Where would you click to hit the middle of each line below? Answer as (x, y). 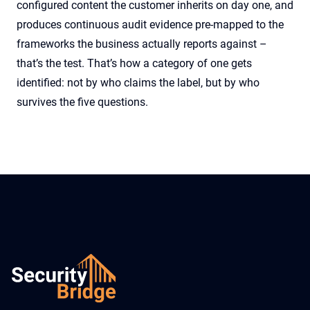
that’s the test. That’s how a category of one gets (134, 63)
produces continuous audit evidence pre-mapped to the (150, 25)
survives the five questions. (82, 102)
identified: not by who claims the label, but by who (138, 83)
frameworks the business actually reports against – (142, 44)
